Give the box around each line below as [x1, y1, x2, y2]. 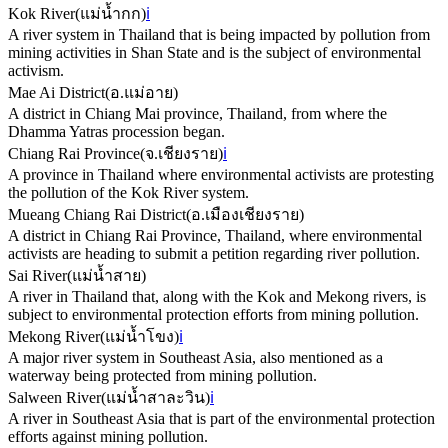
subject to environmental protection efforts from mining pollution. [8, 305, 419, 323]
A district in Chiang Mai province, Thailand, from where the [8, 104, 387, 122]
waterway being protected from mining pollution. [8, 366, 317, 384]
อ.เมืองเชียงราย [191, 205, 299, 223]
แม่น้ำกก [80, 4, 141, 22]
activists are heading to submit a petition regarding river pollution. [8, 244, 420, 262]
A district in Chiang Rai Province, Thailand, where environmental [8, 226, 422, 244]
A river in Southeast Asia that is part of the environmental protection [8, 409, 435, 427]
